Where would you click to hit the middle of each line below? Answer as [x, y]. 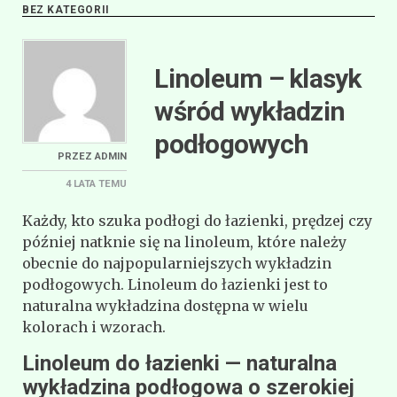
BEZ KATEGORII [66, 9]
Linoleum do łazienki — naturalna [179, 363]
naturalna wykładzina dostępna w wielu [165, 305]
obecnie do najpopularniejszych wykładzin [177, 263]
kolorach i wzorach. [94, 327]
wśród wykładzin [250, 111]
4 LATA [81, 183]
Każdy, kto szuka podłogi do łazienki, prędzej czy [197, 220]
